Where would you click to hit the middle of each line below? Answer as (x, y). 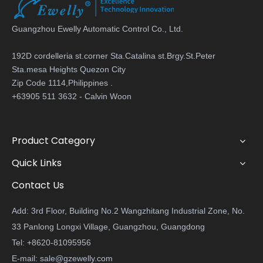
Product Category (53, 141)
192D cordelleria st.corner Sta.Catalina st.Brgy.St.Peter (114, 56)
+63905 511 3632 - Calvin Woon (72, 97)
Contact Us (38, 186)
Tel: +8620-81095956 (51, 243)
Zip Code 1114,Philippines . (62, 83)
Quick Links (37, 163)
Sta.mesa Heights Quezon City (69, 70)
